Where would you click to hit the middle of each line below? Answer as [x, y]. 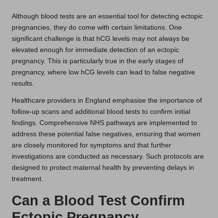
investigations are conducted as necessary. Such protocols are [108, 156]
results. [23, 83]
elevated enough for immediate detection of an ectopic [95, 50]
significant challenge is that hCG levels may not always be [100, 38]
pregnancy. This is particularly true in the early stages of [98, 61]
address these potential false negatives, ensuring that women [106, 134]
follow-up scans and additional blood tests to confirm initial [101, 111]
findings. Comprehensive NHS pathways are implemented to [104, 123]
